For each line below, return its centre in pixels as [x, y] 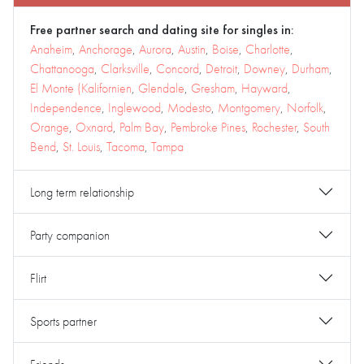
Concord [178, 69]
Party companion [70, 235]
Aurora [155, 49]
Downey [264, 69]
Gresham [213, 88]
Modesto [189, 108]
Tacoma [126, 147]
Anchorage [106, 49]
